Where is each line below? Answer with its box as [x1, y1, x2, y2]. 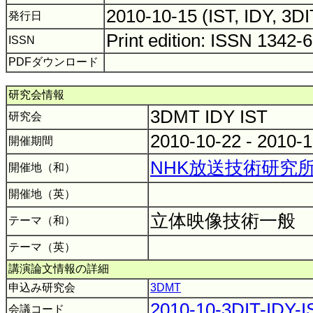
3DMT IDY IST [150, 107, 277, 126]
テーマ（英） [8, 241, 75, 253]
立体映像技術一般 [150, 211, 300, 231]
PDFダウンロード [8, 56, 99, 68]
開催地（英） [8, 188, 75, 200]
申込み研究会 [8, 282, 75, 293]
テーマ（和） [8, 214, 75, 226]
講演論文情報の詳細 [8, 263, 109, 275]
